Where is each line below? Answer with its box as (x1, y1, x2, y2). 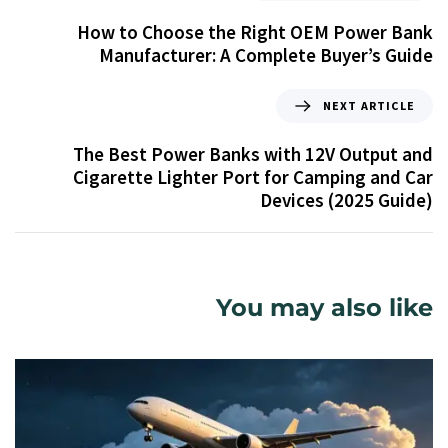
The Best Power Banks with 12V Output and (73, 141, 433, 166)
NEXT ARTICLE (322, 97, 415, 113)
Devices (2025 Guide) (260, 187, 433, 212)
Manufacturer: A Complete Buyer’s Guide (99, 43, 433, 68)
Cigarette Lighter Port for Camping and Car (73, 164, 433, 189)
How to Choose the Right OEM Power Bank (77, 20, 433, 45)
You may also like (216, 292, 433, 322)
